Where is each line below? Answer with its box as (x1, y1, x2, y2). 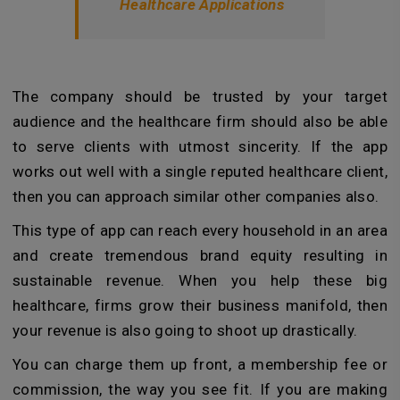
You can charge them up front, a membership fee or (12, 355, 387, 374)
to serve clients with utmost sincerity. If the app (12, 137, 387, 156)
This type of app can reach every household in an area (12, 221, 387, 240)
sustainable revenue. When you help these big (12, 271, 387, 290)
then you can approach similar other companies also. (12, 187, 379, 206)
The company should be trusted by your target (12, 87, 387, 106)
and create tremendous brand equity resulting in (12, 246, 387, 265)
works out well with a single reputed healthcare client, (12, 162, 387, 181)
